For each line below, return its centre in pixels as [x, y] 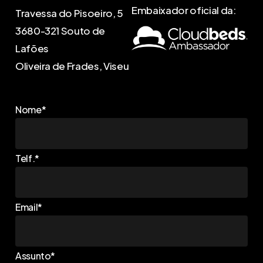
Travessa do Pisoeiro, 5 [69, 13]
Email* [28, 207]
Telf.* [27, 159]
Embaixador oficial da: [184, 10]
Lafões [32, 48]
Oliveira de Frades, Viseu [72, 65]
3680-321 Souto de [60, 30]
